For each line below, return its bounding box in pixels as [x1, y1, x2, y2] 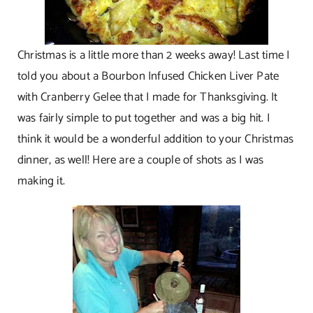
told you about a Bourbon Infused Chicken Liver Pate [17, 66, 279, 86]
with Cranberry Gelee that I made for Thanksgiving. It [17, 87, 278, 107]
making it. [17, 170, 65, 191]
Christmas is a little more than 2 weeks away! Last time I [17, 45, 290, 65]
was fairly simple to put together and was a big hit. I [17, 108, 270, 128]
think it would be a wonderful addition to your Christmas [17, 129, 294, 149]
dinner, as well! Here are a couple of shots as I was [17, 150, 264, 170]
